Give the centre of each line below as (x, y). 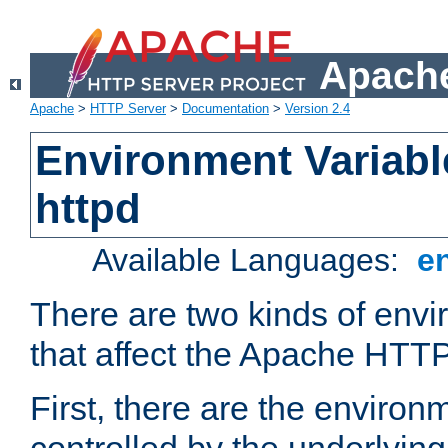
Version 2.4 (317, 109)
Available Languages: (250, 260)
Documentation (225, 109)
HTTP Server (128, 109)
